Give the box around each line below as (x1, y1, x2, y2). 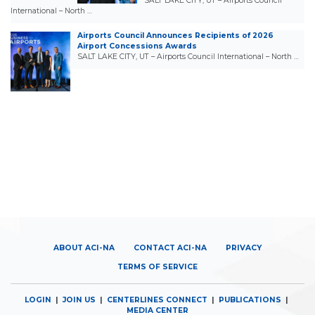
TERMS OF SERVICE (117, 262, 198, 271)
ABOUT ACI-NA (53, 243, 115, 252)
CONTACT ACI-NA (134, 243, 207, 252)
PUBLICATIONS (219, 295, 281, 305)
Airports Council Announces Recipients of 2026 (77, 30, 274, 40)
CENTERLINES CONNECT (107, 295, 207, 305)
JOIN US (63, 295, 96, 305)
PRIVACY (226, 243, 262, 252)
